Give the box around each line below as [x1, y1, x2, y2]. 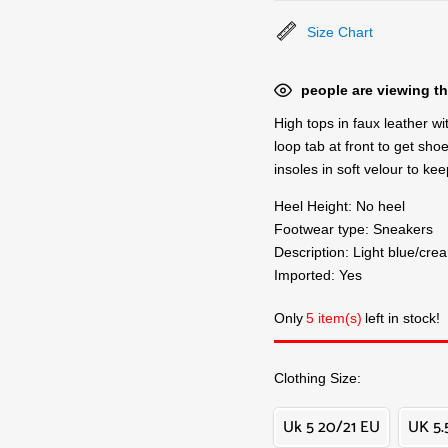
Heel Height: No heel [274, 198, 405, 214]
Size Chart [307, 24, 373, 40]
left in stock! [365, 310, 440, 326]
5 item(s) [306, 310, 362, 326]
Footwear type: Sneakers [274, 221, 433, 237]
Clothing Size [274, 370, 357, 386]
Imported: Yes [274, 267, 362, 283]
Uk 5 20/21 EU [283, 414, 380, 441]
